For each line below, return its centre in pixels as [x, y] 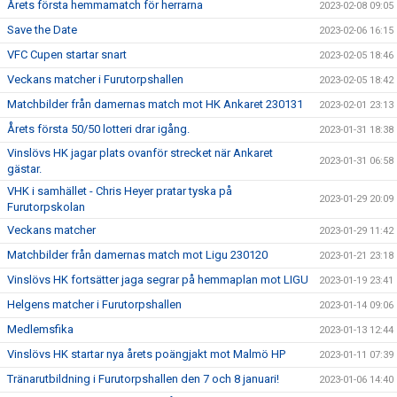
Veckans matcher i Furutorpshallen [95, 79]
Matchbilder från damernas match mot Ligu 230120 [137, 255]
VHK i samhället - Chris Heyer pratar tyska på [120, 191]
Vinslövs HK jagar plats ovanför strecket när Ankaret [140, 153]
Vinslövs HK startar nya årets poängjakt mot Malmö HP [149, 354]
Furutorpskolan [46, 207]
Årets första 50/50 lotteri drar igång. [98, 129]
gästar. [27, 169]
